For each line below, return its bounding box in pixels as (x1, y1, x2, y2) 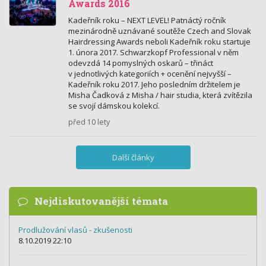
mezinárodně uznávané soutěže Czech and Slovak (68, 26, 251, 36)
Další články (112, 152, 154, 163)
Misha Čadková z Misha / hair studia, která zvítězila (68, 90, 252, 100)
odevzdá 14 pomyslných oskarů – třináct (68, 58, 213, 68)
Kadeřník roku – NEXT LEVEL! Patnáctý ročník (68, 15, 226, 26)
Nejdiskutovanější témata (32, 194, 168, 208)
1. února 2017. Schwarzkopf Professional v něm (68, 47, 239, 58)
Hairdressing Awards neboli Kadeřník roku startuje (68, 36, 251, 47)
